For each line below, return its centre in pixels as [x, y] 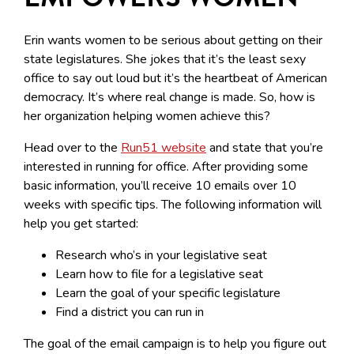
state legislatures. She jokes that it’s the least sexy [165, 60]
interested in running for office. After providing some [166, 167]
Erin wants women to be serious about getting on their [173, 41]
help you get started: [81, 224]
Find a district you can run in [130, 313]
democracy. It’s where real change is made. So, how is [169, 98]
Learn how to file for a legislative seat [159, 275]
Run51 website [164, 148]
